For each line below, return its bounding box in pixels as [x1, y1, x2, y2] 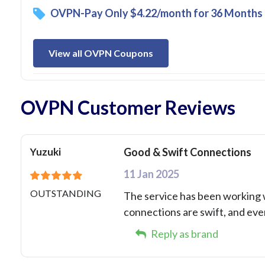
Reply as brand [148, 227, 218, 241]
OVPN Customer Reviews [21, 96, 235, 119]
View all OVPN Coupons [49, 47, 153, 59]
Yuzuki [30, 146, 61, 159]
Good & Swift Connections [123, 146, 251, 159]
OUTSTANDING [30, 187, 101, 199]
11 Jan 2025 [123, 167, 179, 181]
